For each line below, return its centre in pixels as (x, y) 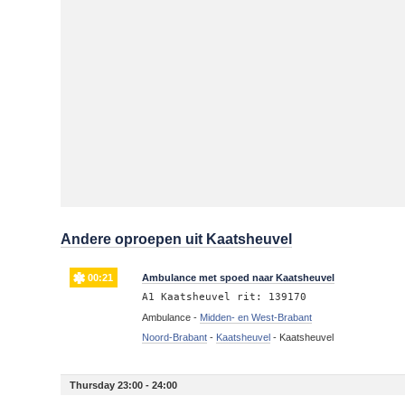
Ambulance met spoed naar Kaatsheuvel (239, 277)
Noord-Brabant (175, 337)
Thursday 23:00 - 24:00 (124, 385)
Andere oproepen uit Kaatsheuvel (177, 239)
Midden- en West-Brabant (256, 317)
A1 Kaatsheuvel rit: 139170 (225, 297)
